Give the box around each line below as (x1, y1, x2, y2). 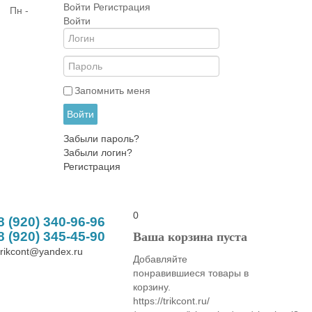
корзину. (133, 281, 171, 292)
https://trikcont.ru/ (133, 295, 210, 306)
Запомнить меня (74, 85, 150, 96)
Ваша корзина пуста (133, 230, 247, 244)
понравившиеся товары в (133, 267, 249, 279)
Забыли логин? (63, 147, 132, 158)
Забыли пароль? (63, 133, 139, 144)
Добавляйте (133, 253, 187, 265)
